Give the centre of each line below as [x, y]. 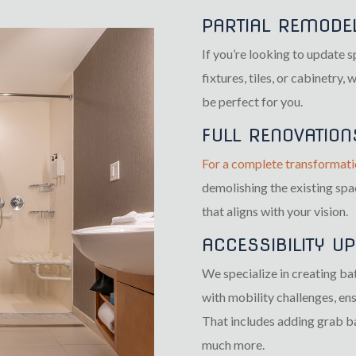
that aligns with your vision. [275, 211]
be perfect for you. [252, 101]
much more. [233, 344]
